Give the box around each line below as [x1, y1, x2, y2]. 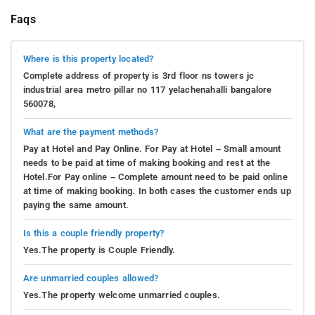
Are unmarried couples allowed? [22, 272, 159, 283]
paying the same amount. [22, 199, 129, 210]
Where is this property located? [22, 53, 154, 64]
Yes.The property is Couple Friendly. [22, 244, 176, 255]
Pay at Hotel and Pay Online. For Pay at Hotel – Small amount [22, 143, 281, 154]
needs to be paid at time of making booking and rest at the [22, 157, 271, 168]
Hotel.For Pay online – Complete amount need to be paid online [22, 171, 288, 182]
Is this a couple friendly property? [22, 227, 165, 238]
